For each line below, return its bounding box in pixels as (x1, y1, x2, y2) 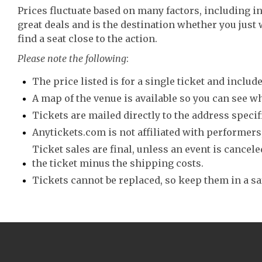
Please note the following (18, 53, 126, 64)
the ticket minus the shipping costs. (32, 157, 204, 169)
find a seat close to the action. (18, 33, 157, 44)
